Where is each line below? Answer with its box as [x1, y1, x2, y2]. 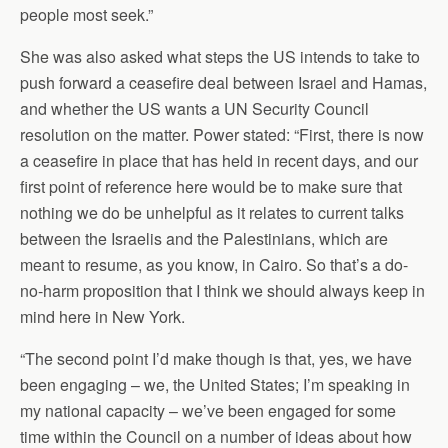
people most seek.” [20, 3, 153, 27]
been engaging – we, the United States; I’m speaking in [20, 373, 410, 397]
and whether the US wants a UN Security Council [20, 97, 369, 121]
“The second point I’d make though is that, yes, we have [20, 347, 412, 371]
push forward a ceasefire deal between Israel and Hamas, [20, 71, 427, 95]
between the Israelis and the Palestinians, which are [20, 227, 388, 251]
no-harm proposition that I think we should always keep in [20, 279, 425, 303]
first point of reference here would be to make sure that [20, 175, 402, 199]
